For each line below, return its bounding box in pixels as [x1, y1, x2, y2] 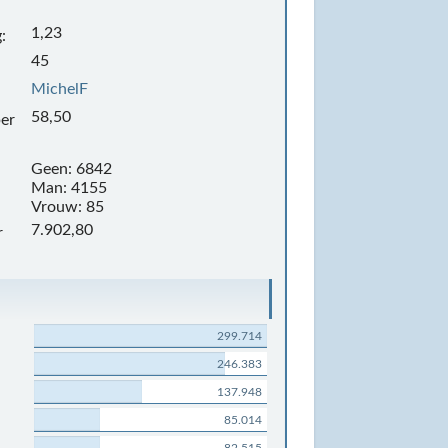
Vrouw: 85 [30, 199, 104, 215]
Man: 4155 [30, 180, 107, 196]
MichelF [30, 81, 88, 97]
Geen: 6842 [30, 161, 112, 177]
